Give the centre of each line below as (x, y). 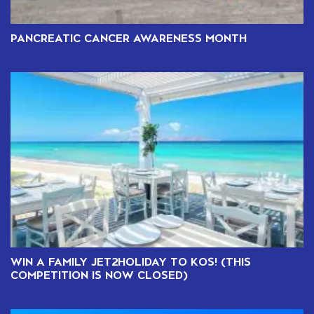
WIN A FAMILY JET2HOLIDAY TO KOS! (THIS (131, 261)
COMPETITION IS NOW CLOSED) (99, 274)
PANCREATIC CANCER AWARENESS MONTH (129, 37)
